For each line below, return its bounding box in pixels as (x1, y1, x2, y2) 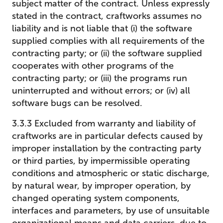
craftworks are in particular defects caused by (12, 130, 203, 141)
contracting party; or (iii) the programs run (12, 73, 187, 84)
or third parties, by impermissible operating (12, 155, 190, 166)
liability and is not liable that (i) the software (12, 23, 192, 34)
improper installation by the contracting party (12, 143, 201, 154)
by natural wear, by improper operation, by (12, 180, 191, 191)
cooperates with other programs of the (12, 60, 174, 71)
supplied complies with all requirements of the (12, 35, 205, 46)
